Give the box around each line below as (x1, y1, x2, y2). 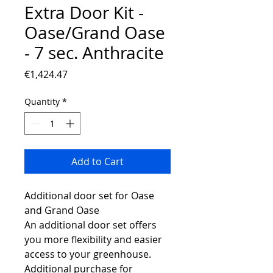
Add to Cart (71, 155, 124, 168)
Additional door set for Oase (24, 189, 154, 202)
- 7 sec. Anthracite (24, 41, 164, 64)
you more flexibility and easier (24, 233, 162, 246)
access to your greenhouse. (24, 247, 151, 261)
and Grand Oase (24, 204, 99, 217)
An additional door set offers (24, 218, 157, 232)
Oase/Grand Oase (24, 21, 165, 44)
